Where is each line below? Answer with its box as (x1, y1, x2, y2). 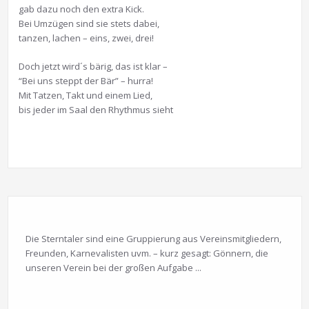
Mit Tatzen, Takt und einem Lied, (18, 88, 152, 101)
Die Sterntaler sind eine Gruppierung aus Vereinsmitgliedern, (25, 232, 281, 245)
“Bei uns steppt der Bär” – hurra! (18, 74, 153, 87)
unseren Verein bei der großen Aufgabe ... (25, 261, 201, 274)
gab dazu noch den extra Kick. (18, 2, 144, 15)
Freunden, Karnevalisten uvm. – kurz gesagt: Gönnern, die (25, 246, 268, 259)
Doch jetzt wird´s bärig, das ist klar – (18, 59, 168, 72)
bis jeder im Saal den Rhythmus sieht (18, 103, 173, 116)
